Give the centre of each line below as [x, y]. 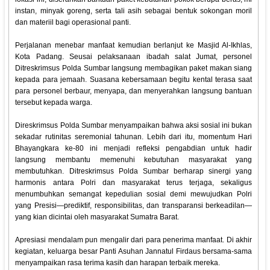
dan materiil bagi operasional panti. [73, 23]
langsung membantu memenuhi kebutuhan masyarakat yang [134, 160]
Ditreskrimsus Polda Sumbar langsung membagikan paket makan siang [134, 68]
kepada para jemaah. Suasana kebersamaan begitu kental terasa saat [134, 80]
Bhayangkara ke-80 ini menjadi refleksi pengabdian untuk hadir [134, 149]
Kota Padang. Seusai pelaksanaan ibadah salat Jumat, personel [134, 57]
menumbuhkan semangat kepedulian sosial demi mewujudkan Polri [134, 194]
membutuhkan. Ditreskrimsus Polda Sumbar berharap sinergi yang [134, 171]
